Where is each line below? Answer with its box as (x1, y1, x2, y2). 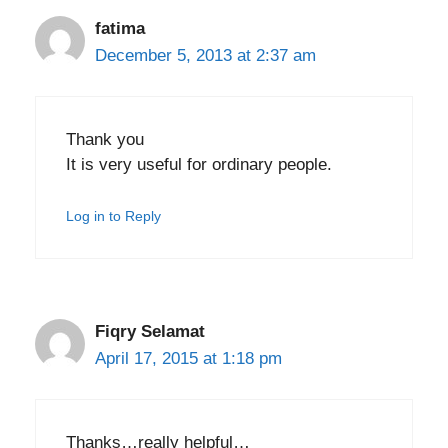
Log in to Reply (66, 207, 161, 224)
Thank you (66, 130, 144, 150)
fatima (95, 18, 145, 38)
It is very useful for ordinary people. (66, 155, 332, 175)
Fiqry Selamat (95, 321, 205, 341)
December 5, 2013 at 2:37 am (95, 45, 316, 65)
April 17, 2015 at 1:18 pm (95, 348, 282, 368)
